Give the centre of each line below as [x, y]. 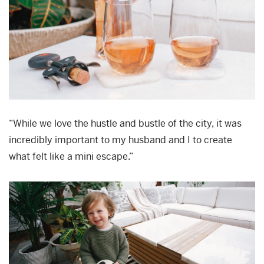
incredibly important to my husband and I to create [121, 140]
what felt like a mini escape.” [71, 157]
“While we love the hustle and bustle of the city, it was [125, 124]
